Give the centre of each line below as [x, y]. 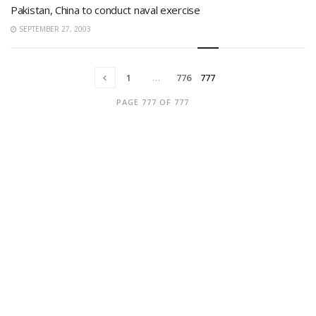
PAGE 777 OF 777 [153, 102]
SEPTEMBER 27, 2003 [54, 29]
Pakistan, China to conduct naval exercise [105, 10]
